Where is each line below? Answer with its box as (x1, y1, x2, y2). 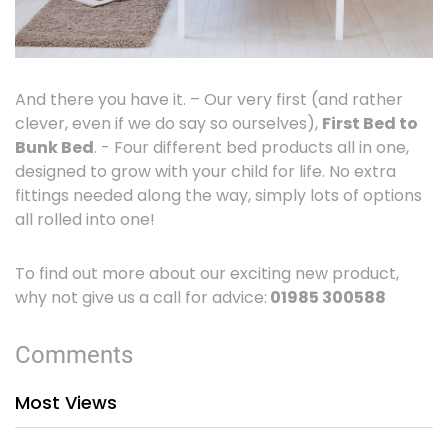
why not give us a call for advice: (15, 285, 267, 309)
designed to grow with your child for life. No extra (15, 159, 396, 183)
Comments (15, 340, 133, 369)
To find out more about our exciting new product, (15, 261, 399, 285)
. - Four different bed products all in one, (94, 135, 409, 159)
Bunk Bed (15, 135, 94, 159)
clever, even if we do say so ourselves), (15, 111, 322, 135)
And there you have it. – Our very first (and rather (15, 87, 403, 111)
